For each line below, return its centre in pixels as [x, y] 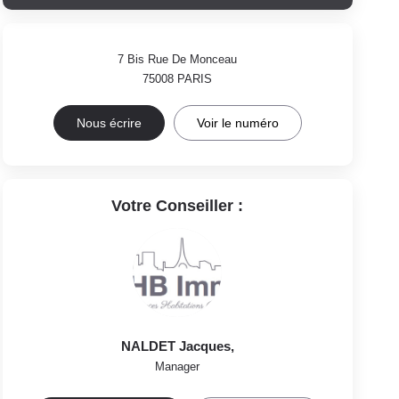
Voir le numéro [237, 122]
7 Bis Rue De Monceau [178, 59]
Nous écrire [109, 122]
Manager [178, 366]
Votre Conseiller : [178, 205]
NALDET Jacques [175, 346]
